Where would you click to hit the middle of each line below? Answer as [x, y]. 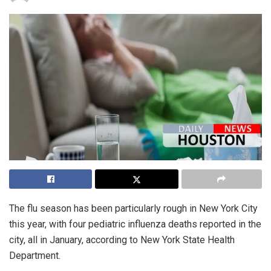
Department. [35, 255]
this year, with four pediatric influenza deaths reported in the [135, 224]
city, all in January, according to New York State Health [122, 240]
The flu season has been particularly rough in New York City [133, 208]
